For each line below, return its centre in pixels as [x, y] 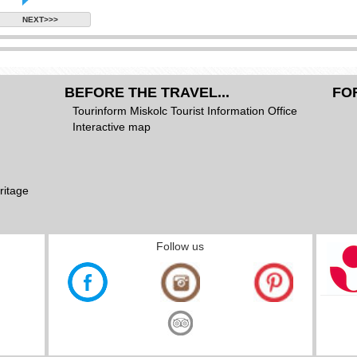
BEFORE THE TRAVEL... [147, 92]
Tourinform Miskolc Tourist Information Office [185, 111]
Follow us [180, 246]
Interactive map [112, 127]
